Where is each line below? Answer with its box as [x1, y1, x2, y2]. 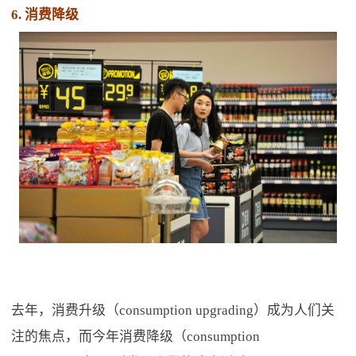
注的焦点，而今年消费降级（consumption [10, 328, 260, 344]
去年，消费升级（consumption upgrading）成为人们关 [10, 302, 335, 318]
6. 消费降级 [10, 6, 79, 22]
